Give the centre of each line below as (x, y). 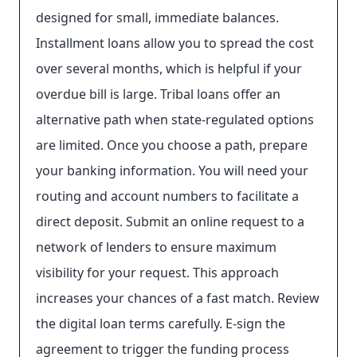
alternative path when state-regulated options (175, 120)
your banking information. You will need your (172, 171)
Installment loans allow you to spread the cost (175, 43)
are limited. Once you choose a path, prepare (172, 145)
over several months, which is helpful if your (169, 69)
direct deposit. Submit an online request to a (170, 222)
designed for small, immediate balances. (157, 18)
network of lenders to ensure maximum (156, 247)
